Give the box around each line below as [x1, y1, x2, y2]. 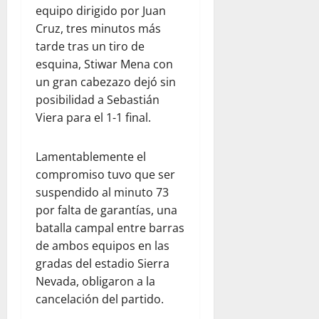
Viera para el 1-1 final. [36, 110, 151, 125]
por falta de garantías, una [36, 202, 177, 218]
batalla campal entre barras [36, 220, 184, 236]
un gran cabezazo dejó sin [36, 74, 176, 90]
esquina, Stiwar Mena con [36, 56, 173, 72]
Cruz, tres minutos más [36, 21, 161, 36]
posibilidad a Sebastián [36, 92, 159, 108]
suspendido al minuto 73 [36, 184, 169, 200]
